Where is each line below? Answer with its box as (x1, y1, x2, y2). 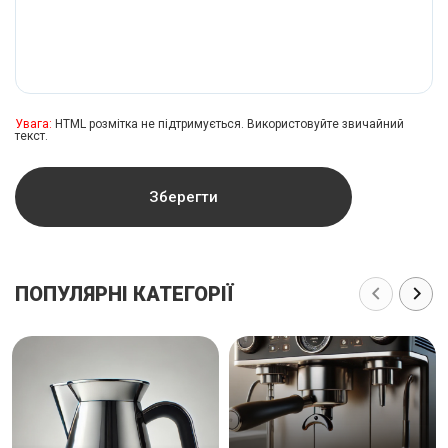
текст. (15, 128, 48, 143)
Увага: (15, 116, 52, 131)
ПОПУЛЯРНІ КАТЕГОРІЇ (15, 281, 233, 306)
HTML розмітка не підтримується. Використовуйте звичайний (52, 116, 404, 131)
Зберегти (149, 187, 218, 206)
